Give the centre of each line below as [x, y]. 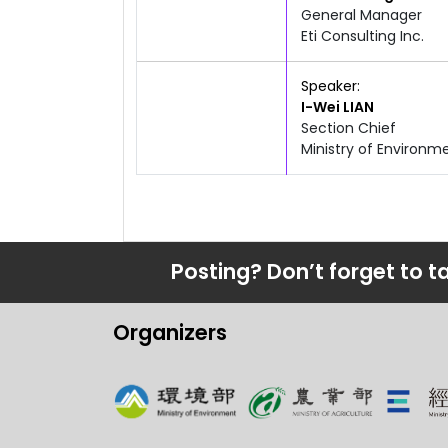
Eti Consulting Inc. [362, 35]
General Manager [361, 14]
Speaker [329, 85]
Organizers [169, 333]
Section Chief [348, 127]
